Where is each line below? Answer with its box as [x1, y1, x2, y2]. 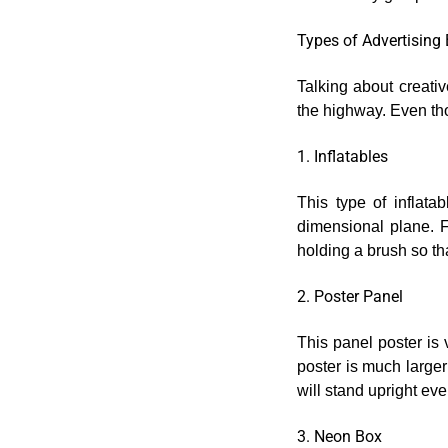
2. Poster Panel [297, 287, 403, 306]
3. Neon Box [297, 427, 382, 446]
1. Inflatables [297, 147, 388, 166]
